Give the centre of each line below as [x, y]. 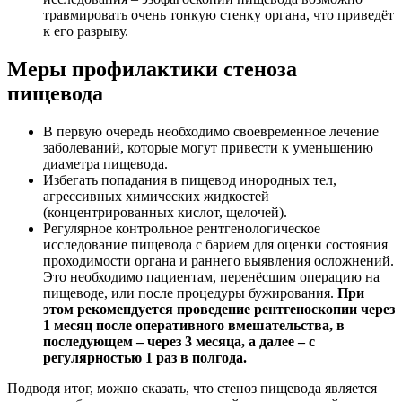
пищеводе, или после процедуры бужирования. [190, 293]
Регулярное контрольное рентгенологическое [182, 229]
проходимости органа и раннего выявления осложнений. [218, 261]
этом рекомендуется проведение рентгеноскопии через [219, 310]
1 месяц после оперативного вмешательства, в [194, 326]
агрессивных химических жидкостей [156, 197]
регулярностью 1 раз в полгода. [145, 358]
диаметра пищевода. [105, 164]
